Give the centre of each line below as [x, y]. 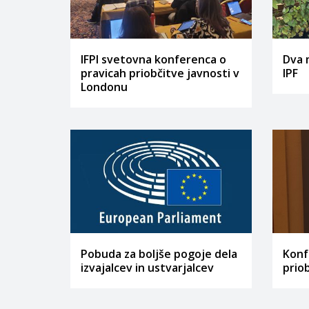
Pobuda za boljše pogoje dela [159, 254]
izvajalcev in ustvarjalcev [147, 268]
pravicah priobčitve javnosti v [160, 73]
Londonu [104, 87]
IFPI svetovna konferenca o [153, 59]
